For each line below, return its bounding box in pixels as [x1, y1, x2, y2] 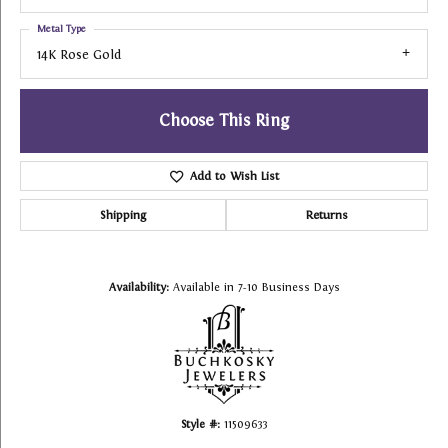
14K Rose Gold [37, 47, 121, 62]
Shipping [100, 208, 146, 223]
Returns [306, 208, 348, 223]
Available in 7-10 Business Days [172, 281, 340, 294]
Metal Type [37, 23, 86, 34]
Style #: [180, 418, 220, 431]
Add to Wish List [189, 169, 279, 184]
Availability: [108, 281, 169, 294]
